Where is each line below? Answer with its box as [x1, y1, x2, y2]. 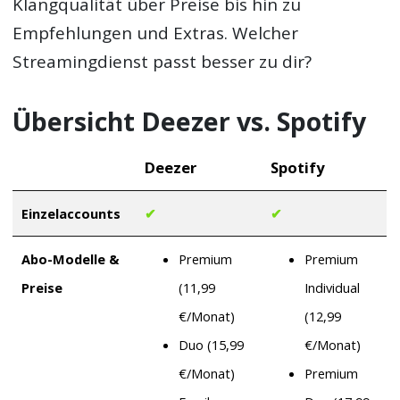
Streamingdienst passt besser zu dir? [12, 50, 312, 74]
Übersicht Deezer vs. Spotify [12, 104, 367, 139]
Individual [304, 278, 360, 296]
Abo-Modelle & [21, 249, 120, 268]
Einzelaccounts [21, 204, 121, 222]
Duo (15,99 [178, 335, 244, 354]
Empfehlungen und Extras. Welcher [12, 21, 299, 46]
